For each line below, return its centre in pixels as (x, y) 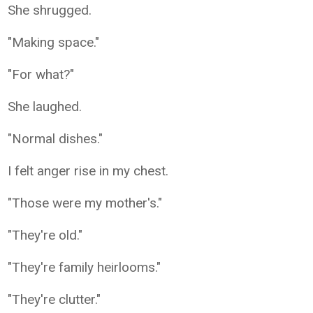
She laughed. (45, 106)
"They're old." (45, 235)
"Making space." (54, 42)
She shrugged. (50, 10)
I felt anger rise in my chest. (88, 170)
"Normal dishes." (56, 138)
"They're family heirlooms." (85, 267)
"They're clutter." (54, 299)
